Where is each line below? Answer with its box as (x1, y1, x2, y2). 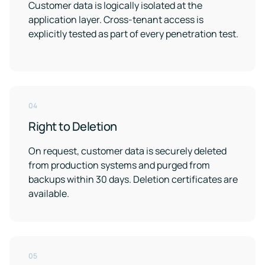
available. (28, 187, 69, 200)
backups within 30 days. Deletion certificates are (28, 173, 238, 186)
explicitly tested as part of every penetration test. (28, 27, 238, 40)
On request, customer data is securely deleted (28, 144, 227, 157)
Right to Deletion (28, 118, 117, 134)
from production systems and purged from (28, 159, 210, 172)
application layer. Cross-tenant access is (28, 13, 203, 26)
